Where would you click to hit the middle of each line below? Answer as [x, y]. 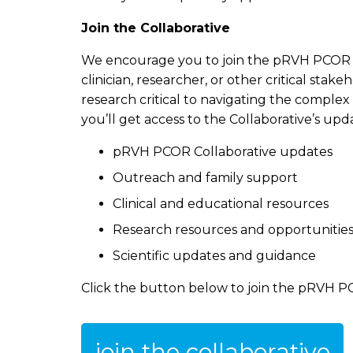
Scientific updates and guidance [214, 256]
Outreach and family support [205, 178]
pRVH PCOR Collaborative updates [223, 152]
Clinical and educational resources [221, 204]
